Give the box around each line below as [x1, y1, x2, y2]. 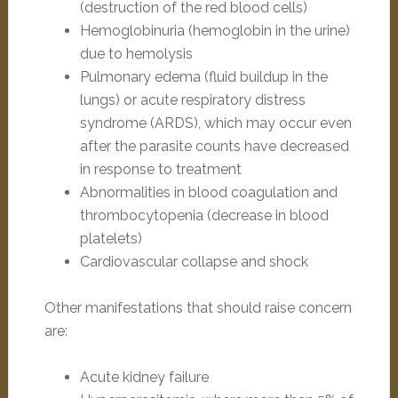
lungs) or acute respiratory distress [79, 92, 306, 108]
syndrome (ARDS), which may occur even [79, 115, 352, 131]
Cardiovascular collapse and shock [79, 253, 308, 270]
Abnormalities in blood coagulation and [79, 184, 338, 201]
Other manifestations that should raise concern [44, 299, 352, 316]
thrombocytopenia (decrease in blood [79, 207, 329, 224]
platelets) [79, 230, 142, 247]
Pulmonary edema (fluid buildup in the [79, 68, 328, 85]
